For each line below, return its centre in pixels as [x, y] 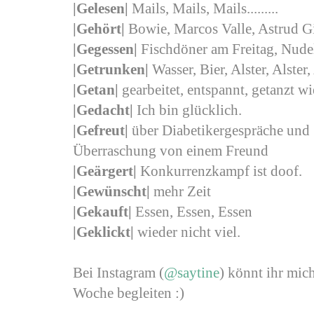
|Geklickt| [103, 232]
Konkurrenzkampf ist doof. [221, 171]
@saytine [192, 273]
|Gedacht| [105, 110]
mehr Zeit [180, 192]
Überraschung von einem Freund [171, 151]
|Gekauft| [104, 212]
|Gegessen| [105, 49]
